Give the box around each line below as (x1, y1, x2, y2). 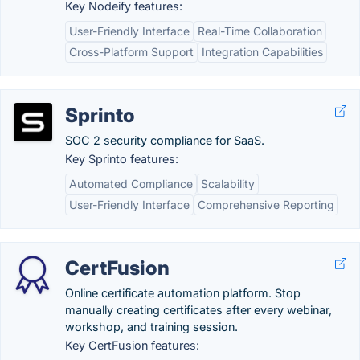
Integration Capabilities (202, 45, 323, 59)
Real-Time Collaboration (198, 24, 322, 38)
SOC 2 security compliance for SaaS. (65, 133, 264, 147)
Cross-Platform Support (69, 45, 194, 59)
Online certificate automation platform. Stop (65, 286, 301, 300)
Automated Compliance (69, 177, 193, 190)
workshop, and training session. (65, 320, 238, 333)
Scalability (201, 177, 255, 190)
